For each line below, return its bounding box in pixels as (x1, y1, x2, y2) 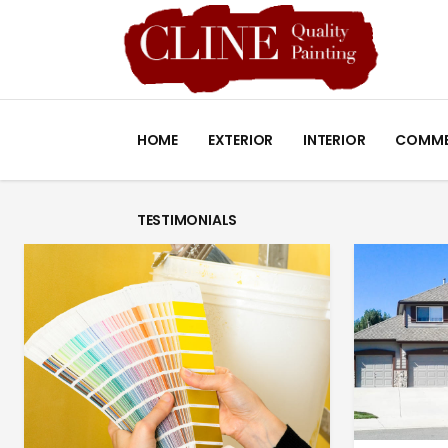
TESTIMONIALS (136, 210, 238, 230)
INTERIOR (303, 130, 366, 150)
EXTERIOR (207, 130, 274, 150)
